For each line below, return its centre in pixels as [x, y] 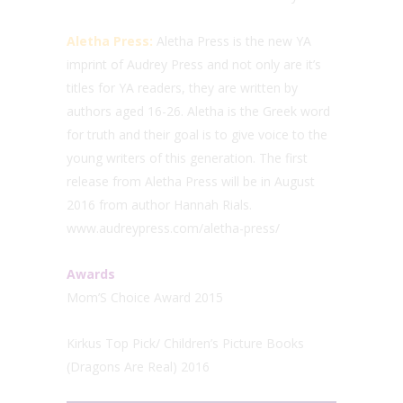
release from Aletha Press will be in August [191, 181]
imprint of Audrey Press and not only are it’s [194, 64]
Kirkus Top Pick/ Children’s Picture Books [185, 343]
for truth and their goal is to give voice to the [197, 134]
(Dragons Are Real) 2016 [138, 366]
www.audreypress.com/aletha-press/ [173, 228]
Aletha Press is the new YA [234, 40]
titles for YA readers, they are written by [182, 87]
